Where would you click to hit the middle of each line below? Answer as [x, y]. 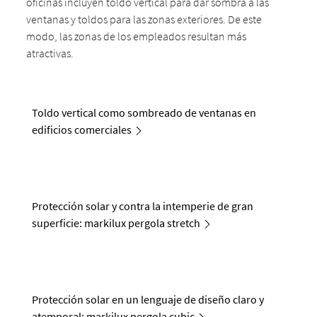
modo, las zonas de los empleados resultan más [137, 36]
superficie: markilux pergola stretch [116, 223]
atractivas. [50, 53]
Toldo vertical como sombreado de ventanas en [144, 113]
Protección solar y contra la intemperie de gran [143, 206]
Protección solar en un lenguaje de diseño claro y [148, 300]
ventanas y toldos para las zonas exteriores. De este [144, 19]
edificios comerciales [82, 129]
